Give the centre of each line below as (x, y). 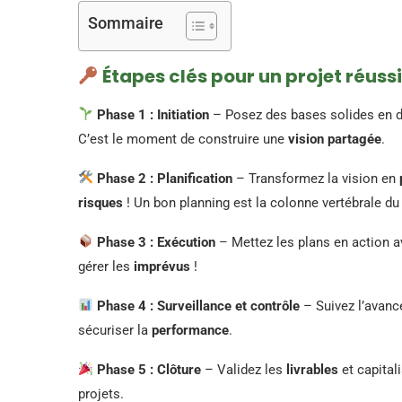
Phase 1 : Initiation (153, 114)
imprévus (162, 266)
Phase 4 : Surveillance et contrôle (199, 306)
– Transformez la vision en (316, 178)
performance (190, 330)
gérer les (106, 266)
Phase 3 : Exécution (157, 242)
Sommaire (126, 22)
